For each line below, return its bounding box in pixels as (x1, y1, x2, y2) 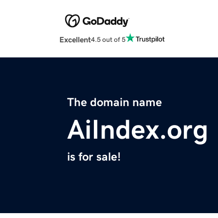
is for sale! (67, 151, 121, 163)
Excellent (59, 36, 91, 44)
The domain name (67, 96, 162, 109)
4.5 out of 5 (91, 36, 126, 43)
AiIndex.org (67, 116, 208, 144)
